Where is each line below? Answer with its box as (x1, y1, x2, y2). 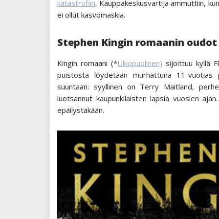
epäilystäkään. (57, 105, 104, 115)
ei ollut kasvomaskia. (57, 10, 125, 20)
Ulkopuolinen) (117, 58, 162, 68)
